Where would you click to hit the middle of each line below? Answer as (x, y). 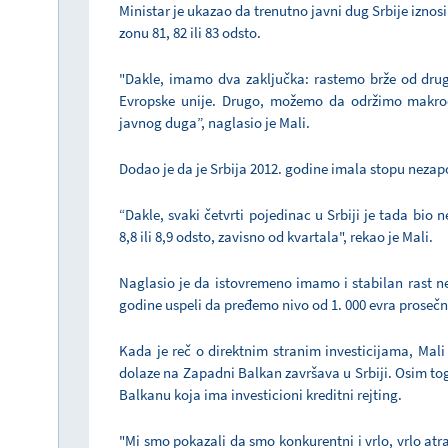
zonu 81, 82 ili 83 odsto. (190, 32)
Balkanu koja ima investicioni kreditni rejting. (260, 394)
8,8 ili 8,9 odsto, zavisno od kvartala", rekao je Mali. (276, 236)
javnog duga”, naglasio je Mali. (214, 122)
